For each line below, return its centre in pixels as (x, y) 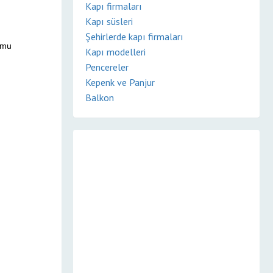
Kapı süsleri (109, 21)
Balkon (100, 97)
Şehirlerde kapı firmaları (134, 37)
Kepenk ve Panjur (120, 82)
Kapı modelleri (115, 52)
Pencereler (107, 67)
